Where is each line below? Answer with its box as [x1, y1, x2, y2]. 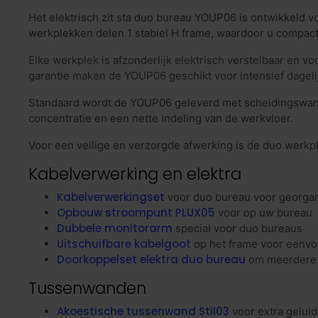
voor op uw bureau [215, 206, 312, 220]
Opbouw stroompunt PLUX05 [57, 205, 215, 221]
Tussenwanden [28, 277, 146, 300]
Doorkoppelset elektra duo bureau [57, 252, 246, 268]
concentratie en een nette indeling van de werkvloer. [28, 111, 293, 126]
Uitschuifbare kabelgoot [57, 236, 191, 252]
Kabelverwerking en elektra [28, 163, 241, 186]
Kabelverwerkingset [57, 190, 165, 205]
